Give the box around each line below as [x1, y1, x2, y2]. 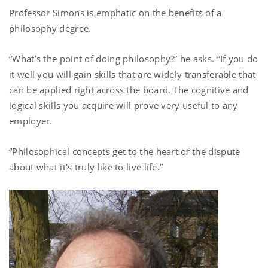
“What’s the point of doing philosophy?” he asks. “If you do [9, 52, 258, 65]
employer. [9, 114, 53, 127]
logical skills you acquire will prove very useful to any [9, 99, 238, 111]
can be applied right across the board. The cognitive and [9, 83, 249, 96]
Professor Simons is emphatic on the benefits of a [9, 6, 222, 19]
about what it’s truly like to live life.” [9, 160, 163, 173]
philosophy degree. [9, 22, 92, 34]
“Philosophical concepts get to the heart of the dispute [9, 145, 240, 157]
